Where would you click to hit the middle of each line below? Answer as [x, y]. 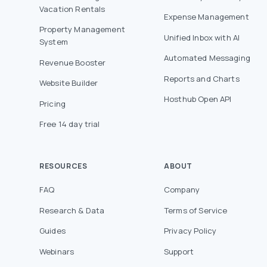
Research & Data [72, 210]
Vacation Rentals [72, 9]
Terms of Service [196, 210]
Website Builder [69, 83]
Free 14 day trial [70, 124]
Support [179, 251]
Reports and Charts [202, 78]
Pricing [53, 103]
